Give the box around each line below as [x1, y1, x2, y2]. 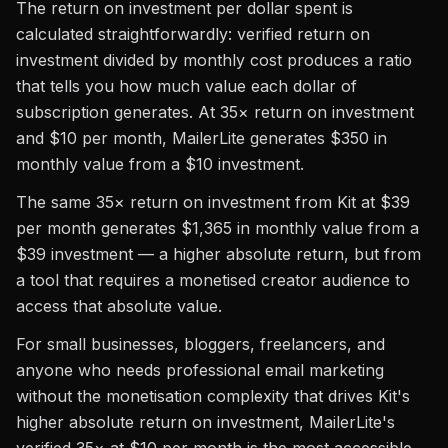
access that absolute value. [16, 296, 222, 316]
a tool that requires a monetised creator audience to [16, 270, 410, 290]
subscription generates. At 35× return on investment [16, 102, 414, 122]
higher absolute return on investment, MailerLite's [16, 412, 395, 432]
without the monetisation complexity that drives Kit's [16, 386, 410, 406]
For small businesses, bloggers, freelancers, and [16, 334, 385, 354]
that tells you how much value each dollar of [16, 76, 357, 96]
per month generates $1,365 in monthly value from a [16, 218, 419, 238]
